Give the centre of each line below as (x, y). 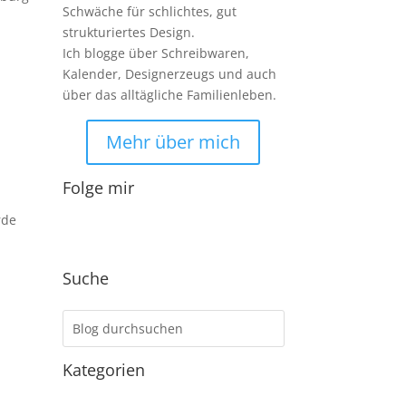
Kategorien (103, 370)
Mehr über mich (174, 141)
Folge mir (98, 187)
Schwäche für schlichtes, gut (149, 11)
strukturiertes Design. (128, 32)
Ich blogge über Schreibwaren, (155, 53)
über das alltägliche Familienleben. (169, 94)
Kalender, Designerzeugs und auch (169, 73)
